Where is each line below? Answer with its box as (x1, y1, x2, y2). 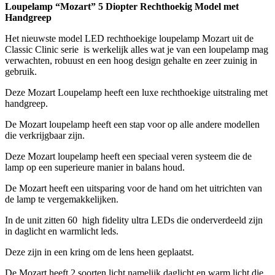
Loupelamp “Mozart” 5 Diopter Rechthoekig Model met (5, 1, 239, 12)
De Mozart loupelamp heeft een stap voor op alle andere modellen (5, 119, 260, 130)
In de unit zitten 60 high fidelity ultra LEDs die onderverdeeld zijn (5, 215, 263, 226)
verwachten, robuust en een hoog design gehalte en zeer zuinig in (5, 55, 257, 66)
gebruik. (5, 66, 37, 77)
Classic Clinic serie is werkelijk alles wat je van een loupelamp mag (5, 44, 268, 55)
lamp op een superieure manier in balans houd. (5, 162, 185, 173)
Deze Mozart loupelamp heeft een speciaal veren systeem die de (5, 151, 252, 162)
